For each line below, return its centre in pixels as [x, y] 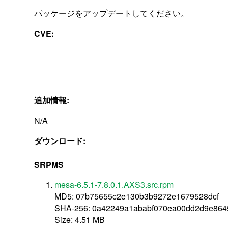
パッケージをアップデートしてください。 [112, 13]
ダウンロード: [61, 140]
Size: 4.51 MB [80, 219]
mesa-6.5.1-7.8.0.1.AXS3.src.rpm [114, 184]
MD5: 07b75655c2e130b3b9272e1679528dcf [137, 196]
